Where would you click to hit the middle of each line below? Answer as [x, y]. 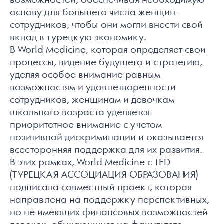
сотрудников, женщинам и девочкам [92, 100]
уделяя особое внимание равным [85, 75]
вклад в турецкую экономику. [78, 38]
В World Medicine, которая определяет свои [108, 50]
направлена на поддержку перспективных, [110, 200]
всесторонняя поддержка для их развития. [106, 150]
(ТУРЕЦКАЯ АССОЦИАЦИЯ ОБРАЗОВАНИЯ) [104, 175]
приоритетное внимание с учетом [86, 125]
